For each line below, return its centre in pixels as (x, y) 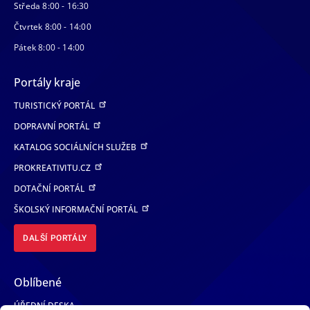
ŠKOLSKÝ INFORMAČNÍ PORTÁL (77, 209)
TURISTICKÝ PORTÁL (55, 105)
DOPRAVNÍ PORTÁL (53, 126)
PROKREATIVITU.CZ (53, 167)
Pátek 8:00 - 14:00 (49, 47)
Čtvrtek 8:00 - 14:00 (53, 26)
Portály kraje (47, 82)
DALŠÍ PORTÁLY (55, 238)
